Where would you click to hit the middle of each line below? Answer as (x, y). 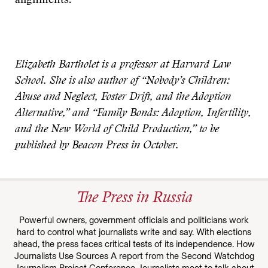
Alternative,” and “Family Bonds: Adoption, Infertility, (133, 114)
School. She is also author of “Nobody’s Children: (122, 81)
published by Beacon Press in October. (97, 146)
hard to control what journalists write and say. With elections (134, 232)
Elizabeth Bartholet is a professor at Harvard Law (123, 65)
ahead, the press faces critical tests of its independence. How (134, 244)
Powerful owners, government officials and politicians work (134, 220)
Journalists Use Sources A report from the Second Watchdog (134, 256)
